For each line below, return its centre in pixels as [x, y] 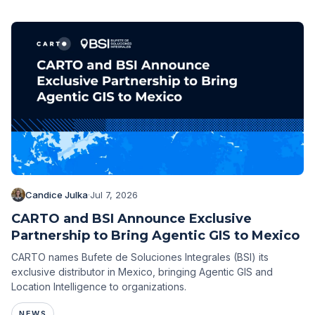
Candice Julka [57, 194]
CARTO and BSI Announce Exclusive [131, 218]
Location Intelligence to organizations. [99, 286]
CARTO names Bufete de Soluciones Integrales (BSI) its [140, 257]
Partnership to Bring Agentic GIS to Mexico [155, 235]
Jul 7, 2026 [114, 194]
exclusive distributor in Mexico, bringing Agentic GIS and [142, 271]
